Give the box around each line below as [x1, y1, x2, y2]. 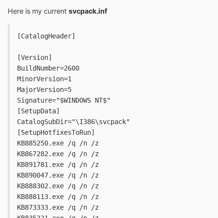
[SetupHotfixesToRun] [17, 128, 95, 137]
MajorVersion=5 [17, 86, 72, 94]
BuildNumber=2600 [17, 64, 79, 73]
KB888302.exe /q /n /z [17, 182, 99, 190]
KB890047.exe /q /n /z [17, 171, 99, 180]
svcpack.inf [69, 7, 108, 16]
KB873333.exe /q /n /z [17, 203, 99, 212]
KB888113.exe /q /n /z [17, 193, 99, 201]
